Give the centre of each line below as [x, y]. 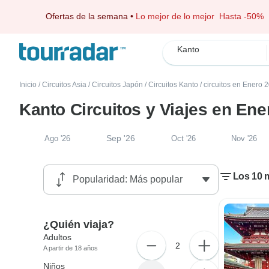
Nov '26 [244, 138]
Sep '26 [120, 138]
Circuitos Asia [64, 85]
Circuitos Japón [117, 85]
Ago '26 [57, 138]
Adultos [58, 237]
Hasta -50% [241, 16]
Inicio [28, 85]
